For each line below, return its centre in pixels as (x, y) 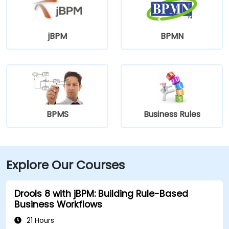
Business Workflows (58, 204)
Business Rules (172, 114)
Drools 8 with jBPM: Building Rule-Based (101, 193)
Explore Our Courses (65, 165)
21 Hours (39, 220)
